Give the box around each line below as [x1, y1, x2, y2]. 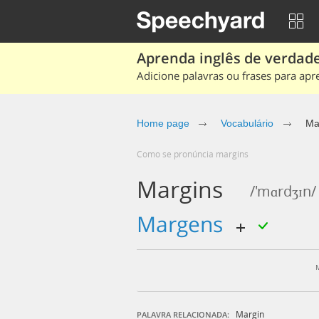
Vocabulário [221, 117, 273, 129]
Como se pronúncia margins [142, 148, 249, 159]
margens [156, 209, 229, 239]
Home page [137, 117, 189, 129]
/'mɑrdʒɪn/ [250, 182, 316, 201]
